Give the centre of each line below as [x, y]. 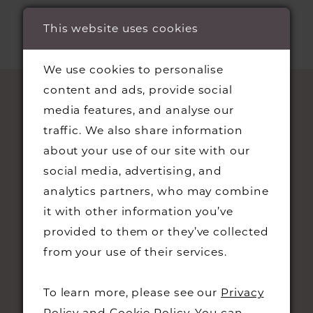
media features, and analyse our [139, 110]
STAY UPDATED [156, 225]
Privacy [242, 293]
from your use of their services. [135, 252]
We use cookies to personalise [133, 70]
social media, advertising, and [133, 171]
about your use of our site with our [146, 151]
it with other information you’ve [138, 212]
